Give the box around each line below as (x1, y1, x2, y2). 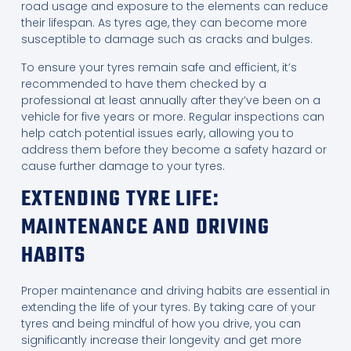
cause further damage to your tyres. (20, 157, 225, 174)
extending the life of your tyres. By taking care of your (20, 299, 316, 316)
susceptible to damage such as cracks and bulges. (20, 31, 313, 48)
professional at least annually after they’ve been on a (20, 92, 320, 108)
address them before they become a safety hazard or (20, 141, 327, 157)
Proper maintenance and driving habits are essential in (20, 283, 330, 299)
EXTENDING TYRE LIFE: (20, 183, 219, 217)
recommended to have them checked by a (20, 75, 266, 92)
